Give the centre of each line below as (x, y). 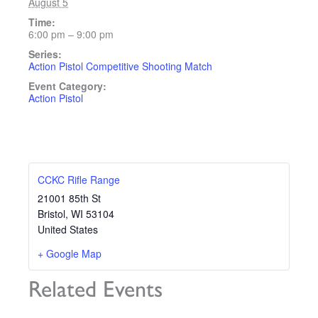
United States (68, 229)
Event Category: (67, 86)
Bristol (51, 214)
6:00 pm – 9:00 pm (71, 34)
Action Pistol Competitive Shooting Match (120, 66)
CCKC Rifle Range (79, 180)
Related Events (95, 289)
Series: (45, 54)
